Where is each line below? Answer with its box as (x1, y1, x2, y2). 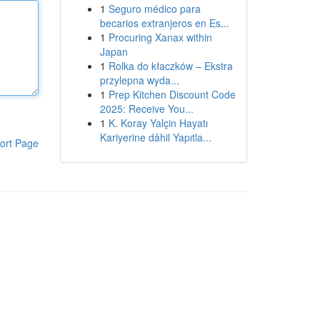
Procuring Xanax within (108, 30, 212, 44)
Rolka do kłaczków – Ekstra (108, 59, 233, 73)
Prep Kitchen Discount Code (108, 87, 236, 101)
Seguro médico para (108, 1, 201, 16)
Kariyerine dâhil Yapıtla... (99, 130, 211, 144)
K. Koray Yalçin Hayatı (108, 116, 208, 130)
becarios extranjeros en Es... (99, 16, 229, 30)
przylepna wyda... (99, 73, 179, 87)
